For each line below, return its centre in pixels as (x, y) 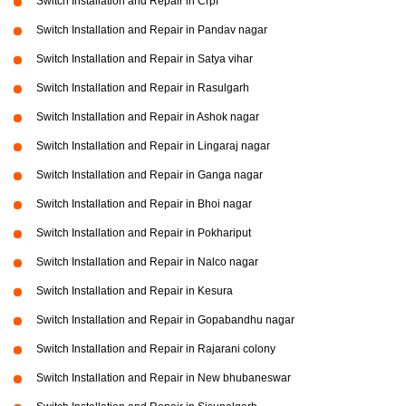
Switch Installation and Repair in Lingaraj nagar (153, 146)
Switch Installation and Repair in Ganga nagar (150, 175)
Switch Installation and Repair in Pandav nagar (152, 30)
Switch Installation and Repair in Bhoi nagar (144, 204)
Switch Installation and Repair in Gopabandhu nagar (165, 320)
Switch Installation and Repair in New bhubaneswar (164, 378)
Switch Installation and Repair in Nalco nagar (147, 262)
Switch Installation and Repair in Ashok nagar (148, 117)
